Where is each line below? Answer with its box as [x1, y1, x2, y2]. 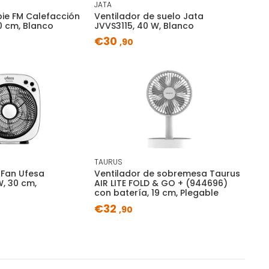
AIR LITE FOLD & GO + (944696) [94, 177, 228, 190]
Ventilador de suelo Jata [94, 10, 204, 22]
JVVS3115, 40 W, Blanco [94, 19, 194, 32]
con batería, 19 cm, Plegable [94, 187, 219, 199]
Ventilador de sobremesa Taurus [94, 168, 240, 180]
